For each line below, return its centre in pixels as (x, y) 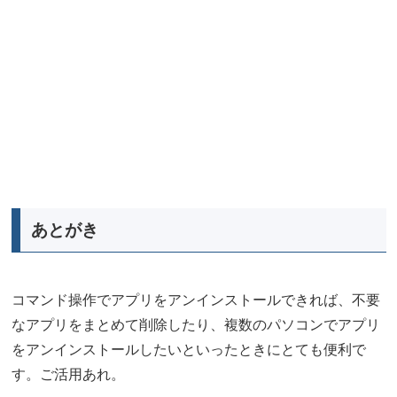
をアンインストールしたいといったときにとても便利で (188, 350)
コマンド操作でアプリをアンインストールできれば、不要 (195, 300)
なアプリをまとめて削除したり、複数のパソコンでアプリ (195, 325)
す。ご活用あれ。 (68, 375)
